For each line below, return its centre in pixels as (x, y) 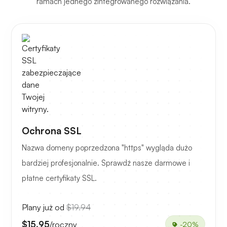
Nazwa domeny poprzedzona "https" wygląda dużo (107, 148)
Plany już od (44, 207)
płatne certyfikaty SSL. (59, 178)
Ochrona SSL (52, 131)
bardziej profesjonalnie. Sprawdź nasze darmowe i (106, 163)
